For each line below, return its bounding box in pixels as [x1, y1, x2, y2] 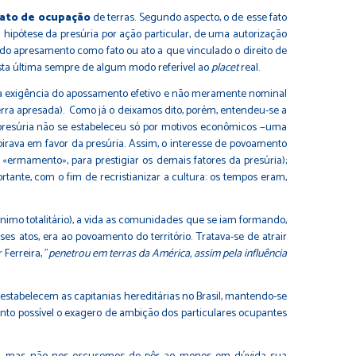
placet [211, 58, 238, 77]
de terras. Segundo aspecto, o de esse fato [90, 8, 288, 27]
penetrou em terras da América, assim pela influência [48, 244, 288, 263]
